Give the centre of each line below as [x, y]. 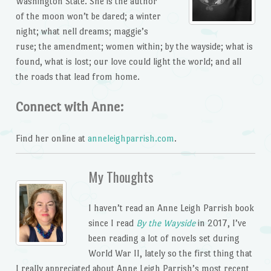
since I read [112, 223]
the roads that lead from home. [77, 77]
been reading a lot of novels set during [164, 238]
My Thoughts [121, 176]
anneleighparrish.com [131, 138]
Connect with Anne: [69, 107]
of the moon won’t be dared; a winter [88, 16]
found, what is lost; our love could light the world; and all [128, 62]
